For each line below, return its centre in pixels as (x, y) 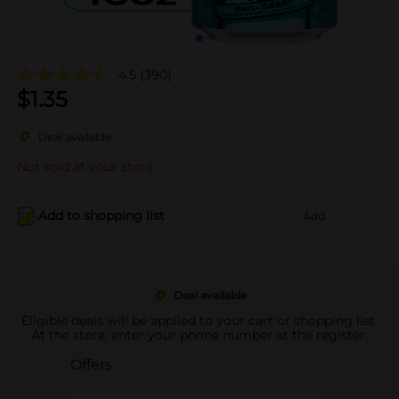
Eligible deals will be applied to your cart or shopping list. (199, 320)
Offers (91, 364)
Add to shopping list (102, 216)
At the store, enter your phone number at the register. (199, 334)
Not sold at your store (85, 166)
